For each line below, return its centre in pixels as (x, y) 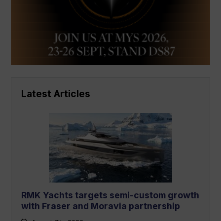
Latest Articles (56, 93)
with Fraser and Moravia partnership (101, 206)
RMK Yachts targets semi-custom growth (110, 195)
